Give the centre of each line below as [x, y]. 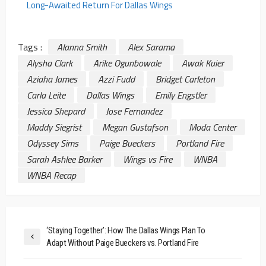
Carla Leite [46, 95]
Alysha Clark [50, 63]
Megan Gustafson [135, 127]
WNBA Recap [51, 175]
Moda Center [213, 127]
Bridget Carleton [185, 79]
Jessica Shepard [56, 111]
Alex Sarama [151, 47]
